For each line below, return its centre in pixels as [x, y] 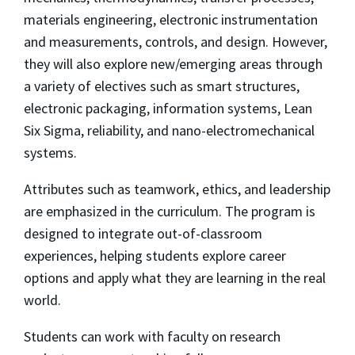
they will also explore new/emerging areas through [173, 63]
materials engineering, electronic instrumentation [171, 19]
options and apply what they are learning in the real [175, 277]
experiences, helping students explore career [155, 255]
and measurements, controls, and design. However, [176, 41]
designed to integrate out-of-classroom [143, 233]
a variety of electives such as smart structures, [162, 86]
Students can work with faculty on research [152, 336]
